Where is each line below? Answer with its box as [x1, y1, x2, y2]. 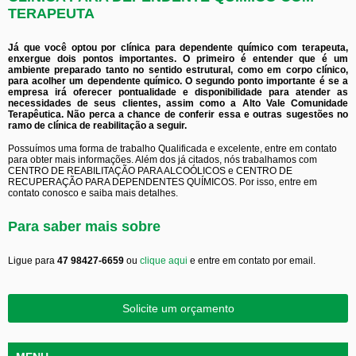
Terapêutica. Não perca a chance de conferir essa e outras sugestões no [8, 109, 348, 120]
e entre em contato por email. [188, 255, 315, 266]
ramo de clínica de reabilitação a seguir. [8, 120, 187, 131]
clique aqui [140, 255, 188, 266]
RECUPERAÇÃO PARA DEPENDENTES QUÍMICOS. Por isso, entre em [8, 176, 317, 188]
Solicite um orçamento [122, 302, 234, 315]
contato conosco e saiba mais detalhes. [8, 188, 178, 199]
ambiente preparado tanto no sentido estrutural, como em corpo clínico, [8, 64, 348, 75]
